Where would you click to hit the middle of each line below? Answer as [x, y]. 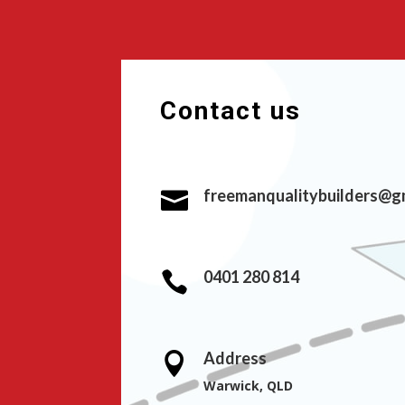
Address [235, 358]
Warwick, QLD [248, 386]
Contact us [231, 111]
